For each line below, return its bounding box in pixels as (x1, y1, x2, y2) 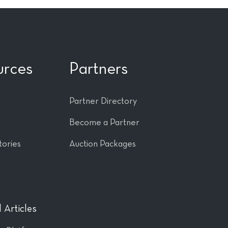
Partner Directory (69, 97, 137, 106)
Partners (69, 61, 128, 77)
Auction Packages (69, 139, 136, 149)
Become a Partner (69, 118, 139, 127)
